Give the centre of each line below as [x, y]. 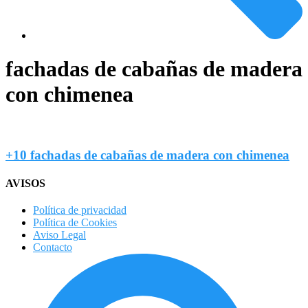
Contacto [53, 247]
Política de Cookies [75, 223]
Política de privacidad [80, 210]
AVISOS [25, 183]
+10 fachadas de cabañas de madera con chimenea [147, 155]
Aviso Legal [59, 235]
